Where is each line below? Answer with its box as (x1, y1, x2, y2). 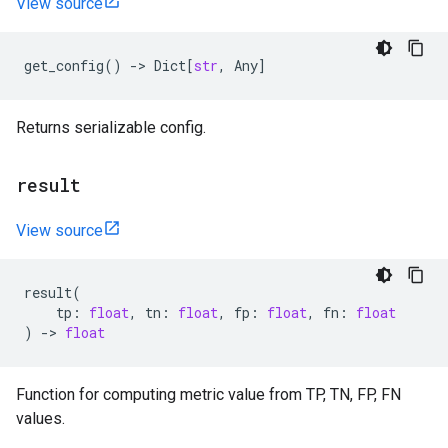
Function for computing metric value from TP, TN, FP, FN (16, 385, 401, 404)
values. (16, 409, 65, 428)
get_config (24, 56, 104, 75)
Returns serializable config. (16, 118, 206, 137)
